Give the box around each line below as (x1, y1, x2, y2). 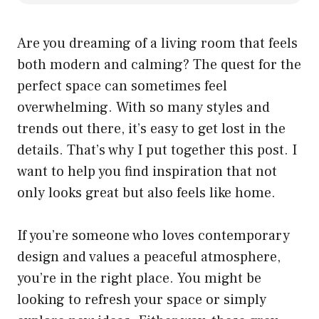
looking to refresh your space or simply (17, 291, 266, 310)
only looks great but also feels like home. (17, 184, 276, 203)
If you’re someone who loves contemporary (17, 226, 290, 246)
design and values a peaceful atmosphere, (17, 248, 281, 267)
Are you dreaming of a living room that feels (17, 34, 298, 53)
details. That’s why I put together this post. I (17, 141, 297, 160)
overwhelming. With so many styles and (17, 98, 270, 117)
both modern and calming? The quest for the (17, 56, 301, 75)
